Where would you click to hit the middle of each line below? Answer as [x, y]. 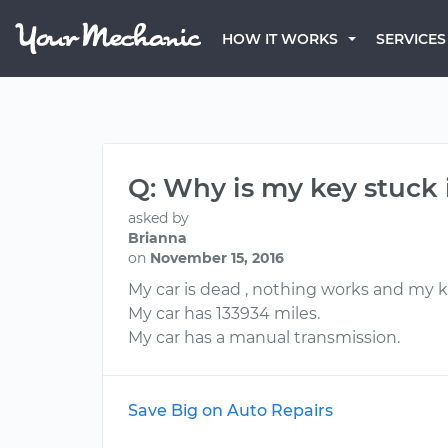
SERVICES [411, 39]
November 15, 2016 [217, 258]
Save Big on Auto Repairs [230, 410]
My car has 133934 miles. [224, 313]
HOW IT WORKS [280, 39]
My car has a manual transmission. [264, 337]
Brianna [157, 238]
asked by [158, 218]
